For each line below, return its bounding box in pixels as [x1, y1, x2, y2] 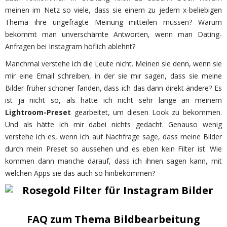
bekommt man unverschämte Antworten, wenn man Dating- [5, 29, 222, 39]
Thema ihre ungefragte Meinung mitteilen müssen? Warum [5, 17, 222, 27]
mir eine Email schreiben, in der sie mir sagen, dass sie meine [5, 70, 222, 81]
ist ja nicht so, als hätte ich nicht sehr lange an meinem [5, 95, 222, 105]
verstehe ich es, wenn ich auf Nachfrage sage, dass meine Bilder [5, 131, 222, 141]
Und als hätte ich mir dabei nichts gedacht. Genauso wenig [5, 119, 222, 129]
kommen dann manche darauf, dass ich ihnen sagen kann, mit [5, 156, 222, 166]
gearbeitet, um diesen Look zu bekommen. [71, 107, 222, 117]
